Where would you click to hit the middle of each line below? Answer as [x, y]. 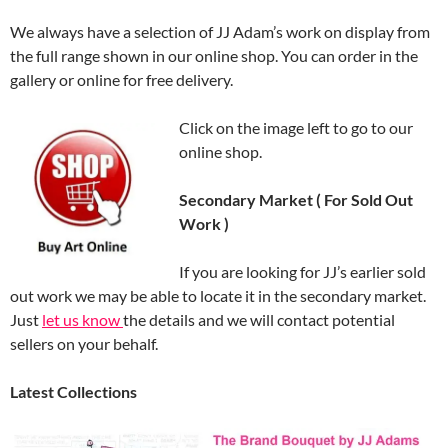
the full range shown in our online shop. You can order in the [214, 55]
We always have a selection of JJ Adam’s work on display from [220, 31]
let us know [82, 319]
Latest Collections [73, 391]
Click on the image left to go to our [296, 127]
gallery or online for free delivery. [121, 79]
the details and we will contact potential [259, 319]
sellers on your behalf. [84, 343]
